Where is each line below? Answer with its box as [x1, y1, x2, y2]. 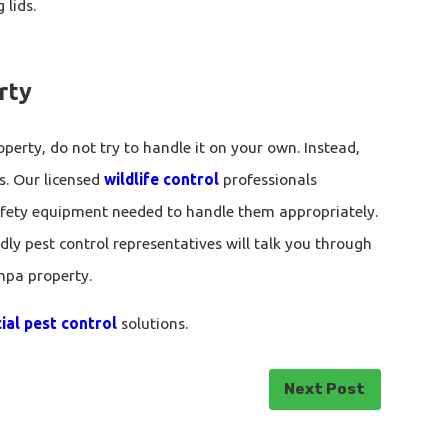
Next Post [284, 379, 366, 399]
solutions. [116, 314, 188, 332]
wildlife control [103, 170, 219, 189]
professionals [218, 170, 317, 189]
